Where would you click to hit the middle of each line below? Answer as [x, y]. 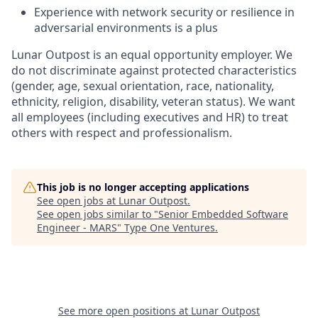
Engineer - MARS [77, 227]
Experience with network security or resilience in [164, 12]
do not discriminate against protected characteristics [154, 70]
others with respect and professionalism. [122, 133]
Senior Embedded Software [223, 214]
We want [270, 102]
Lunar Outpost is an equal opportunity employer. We [152, 55]
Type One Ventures [170, 227]
